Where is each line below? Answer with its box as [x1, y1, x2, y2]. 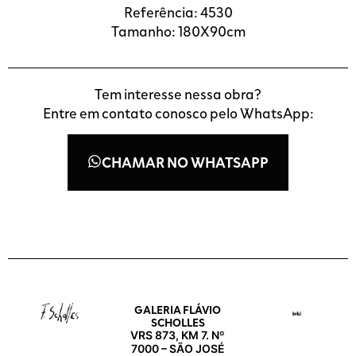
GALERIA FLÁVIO [134, 300, 222, 317]
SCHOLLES [150, 313, 205, 330]
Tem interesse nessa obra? [95, 83, 261, 105]
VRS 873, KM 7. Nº [130, 327, 226, 342]
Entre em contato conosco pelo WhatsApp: [42, 103, 314, 124]
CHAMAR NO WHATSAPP [102, 151, 269, 172]
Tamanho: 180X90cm [110, 20, 246, 41]
